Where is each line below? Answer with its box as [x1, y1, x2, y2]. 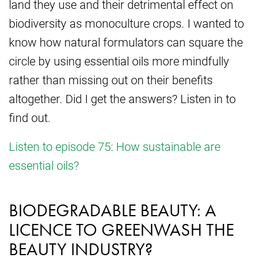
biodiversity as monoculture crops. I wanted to [9, 15, 244, 31]
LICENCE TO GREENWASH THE [9, 219, 234, 242]
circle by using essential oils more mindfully [9, 53, 229, 69]
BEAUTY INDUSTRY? [9, 238, 153, 261]
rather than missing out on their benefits [9, 72, 213, 88]
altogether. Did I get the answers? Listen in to [9, 91, 236, 107]
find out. [9, 110, 51, 126]
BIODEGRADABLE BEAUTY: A [9, 199, 216, 222]
